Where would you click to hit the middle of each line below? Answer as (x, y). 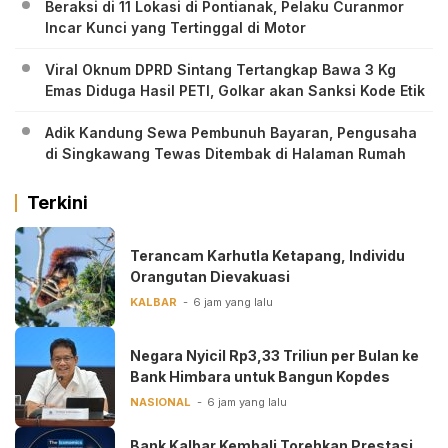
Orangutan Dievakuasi (210, 277)
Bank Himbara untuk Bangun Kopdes (260, 377)
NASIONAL (160, 402)
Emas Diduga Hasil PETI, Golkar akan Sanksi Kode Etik (235, 90)
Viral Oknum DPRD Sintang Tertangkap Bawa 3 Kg (220, 69)
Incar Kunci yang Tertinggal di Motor (175, 27)
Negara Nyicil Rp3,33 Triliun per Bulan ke (274, 356)
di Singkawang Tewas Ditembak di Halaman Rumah (225, 153)
